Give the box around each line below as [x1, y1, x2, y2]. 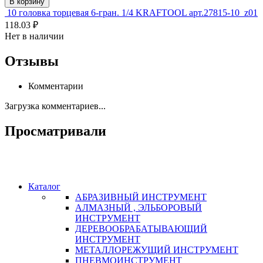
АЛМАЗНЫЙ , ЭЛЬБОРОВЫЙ [75, 202, 202, 213]
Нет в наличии [5, 31, 64, 42]
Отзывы [5, 53, 59, 69]
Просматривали [5, 123, 106, 139]
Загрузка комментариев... [5, 101, 106, 112]
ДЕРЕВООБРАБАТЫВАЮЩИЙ [75, 223, 207, 234]
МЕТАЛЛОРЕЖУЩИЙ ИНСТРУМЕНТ [75, 244, 238, 255]
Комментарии [28, 81, 83, 92]
